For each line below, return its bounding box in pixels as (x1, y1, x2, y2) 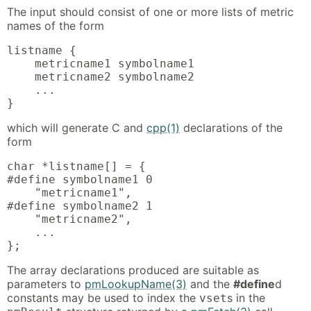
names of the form (7, 18, 104, 33)
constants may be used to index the (7, 290, 199, 305)
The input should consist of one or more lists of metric (7, 4, 294, 19)
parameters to (7, 276, 85, 291)
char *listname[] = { (7, 159, 146, 173)
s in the (227, 290, 265, 305)
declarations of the (180, 120, 283, 135)
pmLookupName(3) (85, 276, 187, 291)
